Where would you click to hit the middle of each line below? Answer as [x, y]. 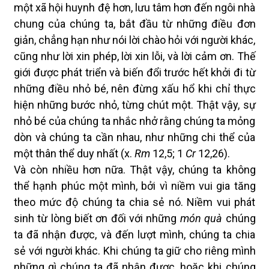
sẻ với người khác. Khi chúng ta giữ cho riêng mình [135, 251]
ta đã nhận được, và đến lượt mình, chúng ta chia [135, 234]
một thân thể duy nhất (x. [74, 153]
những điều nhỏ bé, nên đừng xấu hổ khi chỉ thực [135, 89]
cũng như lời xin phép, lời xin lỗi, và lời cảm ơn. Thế [135, 56]
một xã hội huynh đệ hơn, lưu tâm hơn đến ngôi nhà [135, 8]
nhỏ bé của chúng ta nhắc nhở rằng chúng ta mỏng [135, 121]
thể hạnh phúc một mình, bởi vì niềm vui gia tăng [135, 186]
